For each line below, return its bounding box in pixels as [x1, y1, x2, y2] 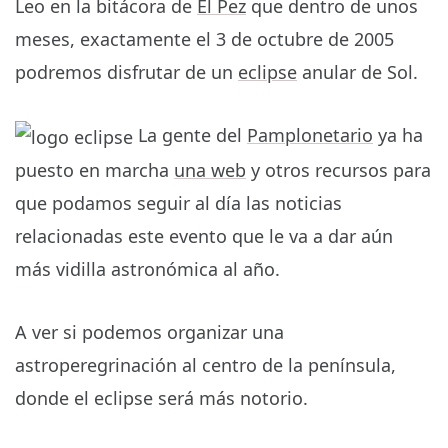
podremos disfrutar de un [15, 60, 238, 85]
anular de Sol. [297, 60, 418, 85]
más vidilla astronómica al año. [15, 257, 280, 282]
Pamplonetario [247, 123, 373, 148]
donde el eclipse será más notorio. [15, 386, 308, 411]
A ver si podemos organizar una [15, 320, 284, 345]
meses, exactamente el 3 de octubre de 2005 [15, 27, 394, 52]
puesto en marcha [15, 158, 174, 183]
